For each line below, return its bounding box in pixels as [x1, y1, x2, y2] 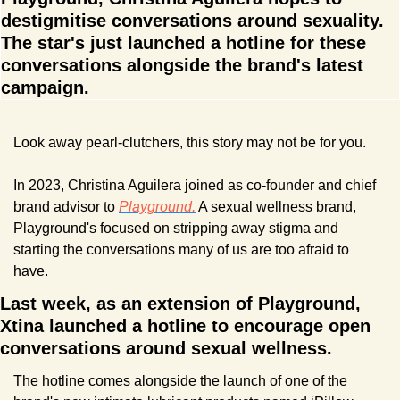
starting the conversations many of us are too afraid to [13, 241, 349, 257]
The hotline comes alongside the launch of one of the [13, 372, 347, 388]
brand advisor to [13, 198, 119, 214]
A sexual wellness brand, [196, 198, 356, 214]
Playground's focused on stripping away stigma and [13, 220, 338, 236]
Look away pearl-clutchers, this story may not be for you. [13, 134, 366, 150]
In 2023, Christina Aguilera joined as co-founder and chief [13, 177, 376, 193]
